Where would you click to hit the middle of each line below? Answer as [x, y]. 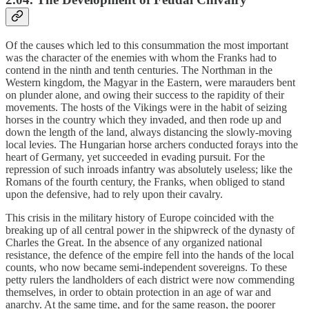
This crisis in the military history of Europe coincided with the [140, 217]
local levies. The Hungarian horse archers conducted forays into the [152, 144]
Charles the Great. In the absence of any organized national [134, 242]
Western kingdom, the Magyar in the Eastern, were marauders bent [150, 82]
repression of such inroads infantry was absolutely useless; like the [149, 169]
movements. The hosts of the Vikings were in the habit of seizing [146, 107]
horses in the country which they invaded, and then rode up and [143, 119]
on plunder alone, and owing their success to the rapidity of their [145, 94]
